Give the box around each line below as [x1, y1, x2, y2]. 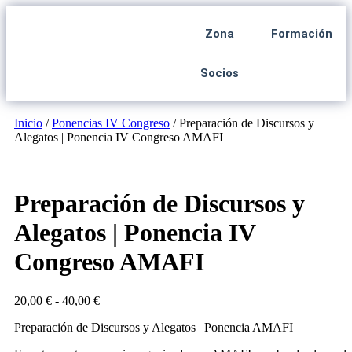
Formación [271, 27, 332, 41]
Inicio [14, 116, 42, 130]
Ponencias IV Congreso [52, 116, 170, 130]
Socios [200, 66, 239, 80]
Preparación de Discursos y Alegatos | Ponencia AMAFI [14, 320, 293, 334]
